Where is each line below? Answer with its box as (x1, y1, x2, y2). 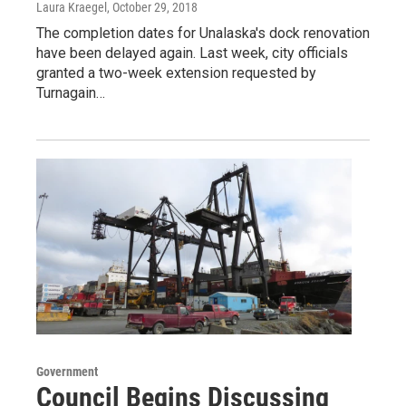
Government (36, 363, 98, 379)
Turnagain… (36, 84, 105, 102)
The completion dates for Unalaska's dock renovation (36, 24, 370, 43)
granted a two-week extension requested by (36, 64, 316, 82)
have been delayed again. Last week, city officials (36, 44, 348, 63)
